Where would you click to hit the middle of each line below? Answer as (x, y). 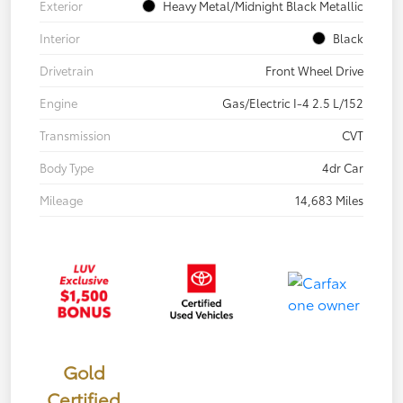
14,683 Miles (329, 200)
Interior (60, 38)
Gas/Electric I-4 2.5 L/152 (293, 103)
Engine (58, 103)
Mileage (61, 200)
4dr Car (343, 168)
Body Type (67, 168)
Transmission (75, 135)
